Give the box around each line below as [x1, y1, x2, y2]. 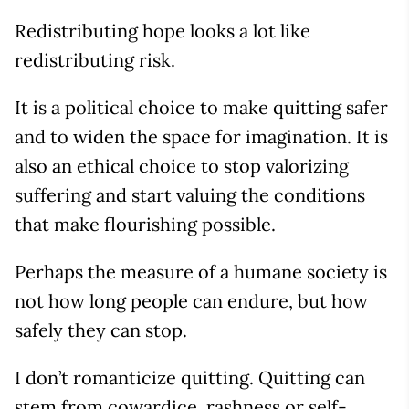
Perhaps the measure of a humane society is [15, 259, 387, 283]
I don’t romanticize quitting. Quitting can [15, 365, 365, 389]
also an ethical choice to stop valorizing [15, 153, 349, 177]
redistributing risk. [15, 47, 175, 71]
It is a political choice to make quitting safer [15, 95, 388, 119]
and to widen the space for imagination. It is [15, 124, 388, 148]
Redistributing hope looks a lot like [15, 18, 310, 42]
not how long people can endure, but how [15, 288, 368, 312]
